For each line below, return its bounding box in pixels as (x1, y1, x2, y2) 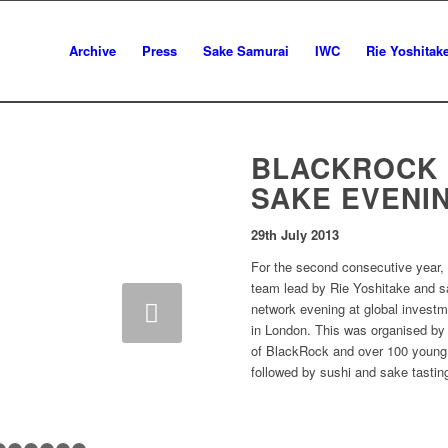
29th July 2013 (251, 225, 340, 245)
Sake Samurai (203, 41, 289, 60)
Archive (69, 41, 116, 60)
